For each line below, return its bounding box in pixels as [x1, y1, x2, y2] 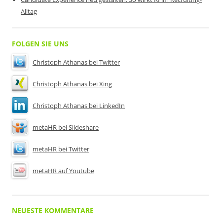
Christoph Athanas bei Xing [33, 79, 112, 88]
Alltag [21, 7, 37, 16]
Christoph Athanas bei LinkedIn [33, 101, 125, 110]
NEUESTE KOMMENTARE [12, 206, 94, 215]
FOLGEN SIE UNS [12, 39, 69, 48]
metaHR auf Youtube [33, 166, 94, 175]
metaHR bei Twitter [33, 145, 89, 153]
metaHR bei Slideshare [33, 123, 99, 132]
